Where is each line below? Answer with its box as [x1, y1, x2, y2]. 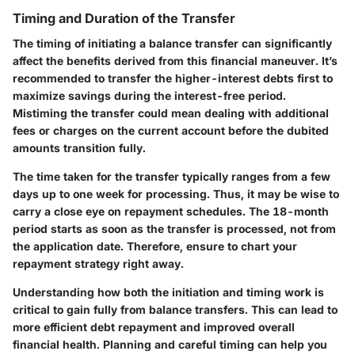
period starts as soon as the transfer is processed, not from [13, 221, 336, 235]
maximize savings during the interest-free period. [13, 88, 286, 102]
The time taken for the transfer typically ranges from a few [13, 169, 330, 183]
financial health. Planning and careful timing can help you [13, 337, 327, 351]
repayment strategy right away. [13, 256, 184, 270]
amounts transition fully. [13, 140, 146, 155]
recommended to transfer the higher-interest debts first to [13, 71, 333, 85]
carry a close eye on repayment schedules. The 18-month [13, 204, 329, 218]
